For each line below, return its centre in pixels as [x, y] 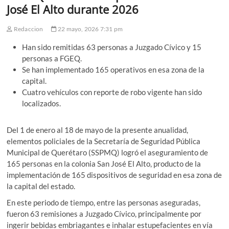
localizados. [42, 103]
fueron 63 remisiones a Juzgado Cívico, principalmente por [104, 213]
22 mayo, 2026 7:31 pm [90, 29]
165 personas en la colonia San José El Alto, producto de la [104, 163]
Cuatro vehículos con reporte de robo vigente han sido [112, 92]
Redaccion [28, 29]
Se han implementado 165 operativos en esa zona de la [113, 69]
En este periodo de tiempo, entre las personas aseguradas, [104, 202]
